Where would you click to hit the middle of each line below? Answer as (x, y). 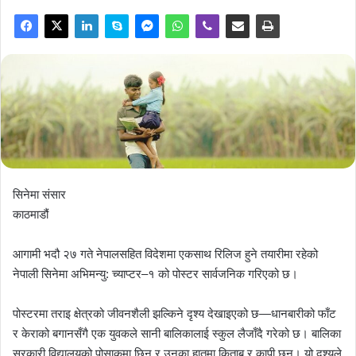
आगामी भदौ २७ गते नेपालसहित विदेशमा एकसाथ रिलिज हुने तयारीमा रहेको (165, 253)
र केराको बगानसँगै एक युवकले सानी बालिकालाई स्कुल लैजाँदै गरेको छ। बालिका (177, 333)
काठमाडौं (31, 214)
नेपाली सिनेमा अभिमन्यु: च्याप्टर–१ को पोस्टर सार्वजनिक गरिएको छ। (155, 273)
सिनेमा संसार (39, 194)
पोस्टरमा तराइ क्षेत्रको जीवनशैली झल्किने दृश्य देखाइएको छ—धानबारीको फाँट (174, 313)
